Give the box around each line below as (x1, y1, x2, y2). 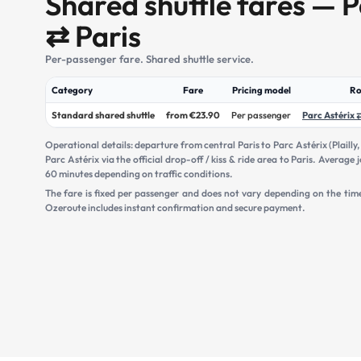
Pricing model (231, 84, 291, 97)
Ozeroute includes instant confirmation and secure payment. (45, 201, 305, 214)
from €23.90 (166, 109, 220, 122)
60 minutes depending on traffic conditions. (45, 168, 233, 180)
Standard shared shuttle (52, 109, 155, 122)
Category (52, 84, 93, 97)
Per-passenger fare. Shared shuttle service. (45, 52, 254, 66)
